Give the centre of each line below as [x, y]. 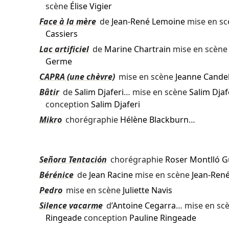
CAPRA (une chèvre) [77, 77]
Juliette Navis [147, 190]
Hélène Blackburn [154, 120]
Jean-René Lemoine [148, 22]
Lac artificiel [64, 49]
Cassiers [61, 34]
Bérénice [56, 175]
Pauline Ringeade [163, 218]
